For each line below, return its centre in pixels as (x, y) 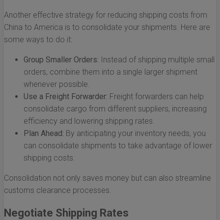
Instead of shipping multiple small (157, 60)
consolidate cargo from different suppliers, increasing (115, 109)
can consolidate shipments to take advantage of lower (118, 146)
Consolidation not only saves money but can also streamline (108, 178)
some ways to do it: (38, 40)
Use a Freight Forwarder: (66, 97)
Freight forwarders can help (156, 97)
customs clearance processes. (58, 191)
